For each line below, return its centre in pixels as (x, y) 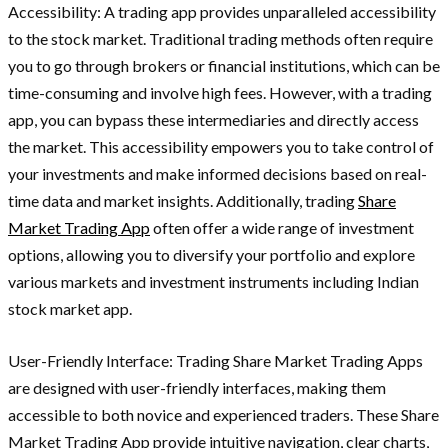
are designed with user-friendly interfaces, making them (197, 387)
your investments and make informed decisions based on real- (217, 173)
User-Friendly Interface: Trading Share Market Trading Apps (215, 360)
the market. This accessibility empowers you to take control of (221, 146)
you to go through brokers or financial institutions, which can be (224, 65)
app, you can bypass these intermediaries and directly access (213, 119)
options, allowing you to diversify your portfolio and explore (211, 254)
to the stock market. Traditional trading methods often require (220, 38)
